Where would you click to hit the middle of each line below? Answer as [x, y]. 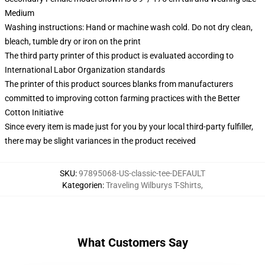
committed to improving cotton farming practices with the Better [122, 98]
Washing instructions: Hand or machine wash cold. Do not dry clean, [129, 27]
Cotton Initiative [34, 112]
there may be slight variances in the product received [100, 141]
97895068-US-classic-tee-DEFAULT [142, 173]
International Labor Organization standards [85, 70]
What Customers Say [132, 243]
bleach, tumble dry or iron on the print [73, 41]
